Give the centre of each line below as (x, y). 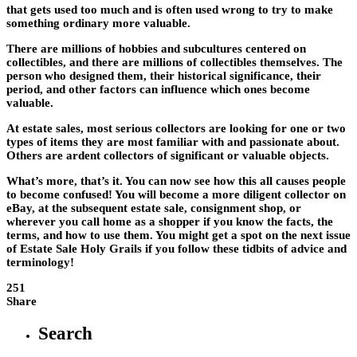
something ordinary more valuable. (98, 23)
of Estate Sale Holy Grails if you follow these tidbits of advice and (177, 248)
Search (65, 333)
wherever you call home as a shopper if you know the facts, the (170, 221)
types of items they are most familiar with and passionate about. (173, 141)
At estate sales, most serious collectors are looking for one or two (176, 128)
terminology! (40, 262)
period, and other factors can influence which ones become (158, 89)
